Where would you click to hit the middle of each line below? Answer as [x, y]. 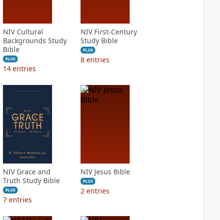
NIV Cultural [23, 32]
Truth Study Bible [31, 180]
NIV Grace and [27, 172]
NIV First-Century [109, 32]
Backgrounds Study [35, 41]
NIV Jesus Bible [105, 172]
